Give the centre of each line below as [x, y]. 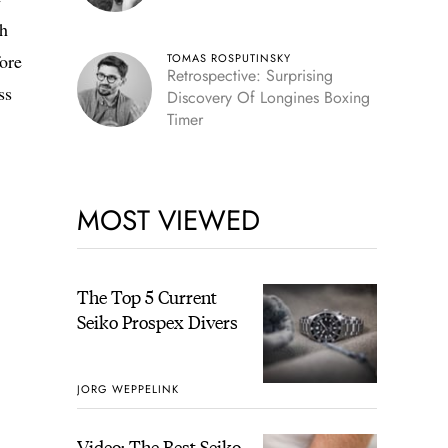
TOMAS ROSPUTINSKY [228, 58]
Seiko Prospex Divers [157, 321]
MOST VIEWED [168, 220]
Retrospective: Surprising [249, 75]
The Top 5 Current [146, 296]
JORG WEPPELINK [127, 388]
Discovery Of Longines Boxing [268, 97]
